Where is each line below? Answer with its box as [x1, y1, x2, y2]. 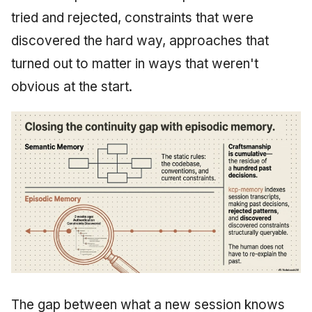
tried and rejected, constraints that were [11, 9, 253, 26]
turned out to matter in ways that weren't [11, 55, 258, 72]
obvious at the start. [11, 78, 132, 95]
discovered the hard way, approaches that [11, 32, 269, 49]
